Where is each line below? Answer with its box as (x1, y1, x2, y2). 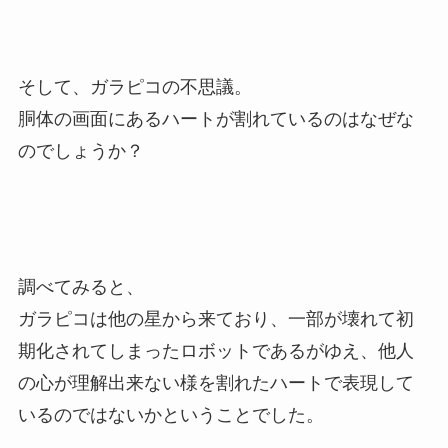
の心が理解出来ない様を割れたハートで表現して (17, 372, 414, 393)
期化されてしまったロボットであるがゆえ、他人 (17, 340, 414, 361)
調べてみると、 (17, 276, 144, 297)
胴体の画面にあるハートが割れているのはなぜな (17, 109, 414, 130)
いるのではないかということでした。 (17, 404, 324, 425)
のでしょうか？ (17, 141, 144, 162)
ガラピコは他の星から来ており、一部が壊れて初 (17, 308, 414, 329)
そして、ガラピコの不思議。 (17, 77, 252, 98)
